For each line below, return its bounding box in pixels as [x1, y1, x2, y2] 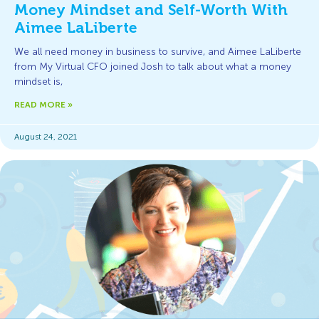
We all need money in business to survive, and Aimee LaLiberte [14, 46, 301, 57]
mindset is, [14, 76, 63, 87]
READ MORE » [14, 100, 73, 110]
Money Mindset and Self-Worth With [14, 1, 288, 19]
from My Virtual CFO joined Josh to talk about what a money [14, 61, 291, 72]
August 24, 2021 [14, 132, 77, 142]
